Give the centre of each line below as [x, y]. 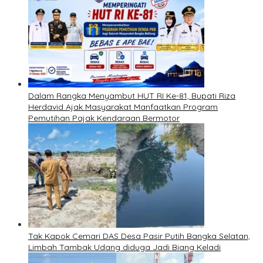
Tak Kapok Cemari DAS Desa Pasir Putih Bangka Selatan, [139, 236]
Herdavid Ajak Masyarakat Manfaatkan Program [123, 107]
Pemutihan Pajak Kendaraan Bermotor [104, 118]
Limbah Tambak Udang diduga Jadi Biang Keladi [124, 247]
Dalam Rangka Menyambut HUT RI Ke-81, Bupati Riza [132, 96]
